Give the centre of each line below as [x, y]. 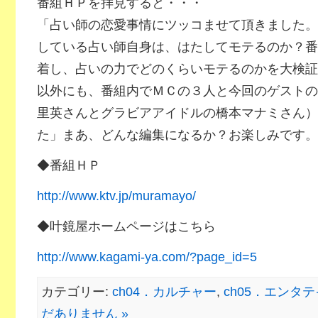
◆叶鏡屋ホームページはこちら [126, 226]
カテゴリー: [76, 292]
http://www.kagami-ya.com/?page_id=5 [147, 257]
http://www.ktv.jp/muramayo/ [116, 196]
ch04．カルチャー [164, 292]
